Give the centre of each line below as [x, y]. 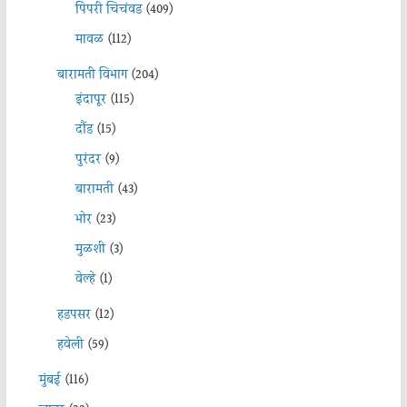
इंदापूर [90, 100]
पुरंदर [88, 160]
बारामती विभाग [92, 76]
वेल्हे [85, 280]
